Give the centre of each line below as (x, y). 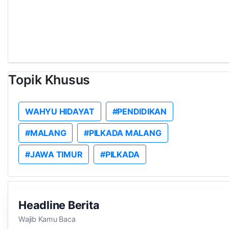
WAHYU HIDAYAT (60, 111)
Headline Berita (59, 205)
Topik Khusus (49, 80)
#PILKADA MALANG (123, 133)
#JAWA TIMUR (54, 154)
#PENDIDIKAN (140, 111)
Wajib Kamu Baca (47, 219)
